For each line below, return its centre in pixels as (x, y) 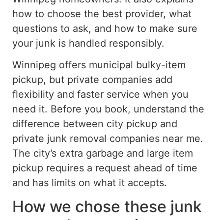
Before (68, 109)
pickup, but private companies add (92, 80)
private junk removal (61, 139)
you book (106, 109)
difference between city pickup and (95, 124)
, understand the (166, 109)
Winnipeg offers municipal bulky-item (99, 65)
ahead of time (165, 168)
